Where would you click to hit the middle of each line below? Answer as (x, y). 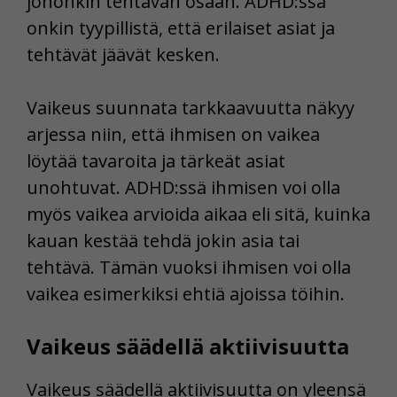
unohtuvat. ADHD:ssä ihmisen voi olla (183, 188)
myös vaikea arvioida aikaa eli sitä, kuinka (198, 214)
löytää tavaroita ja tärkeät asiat (156, 161)
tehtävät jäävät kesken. (123, 55)
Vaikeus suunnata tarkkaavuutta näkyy (191, 108)
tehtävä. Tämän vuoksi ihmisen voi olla (189, 268)
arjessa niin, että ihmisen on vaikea (173, 135)
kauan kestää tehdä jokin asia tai (163, 241)
